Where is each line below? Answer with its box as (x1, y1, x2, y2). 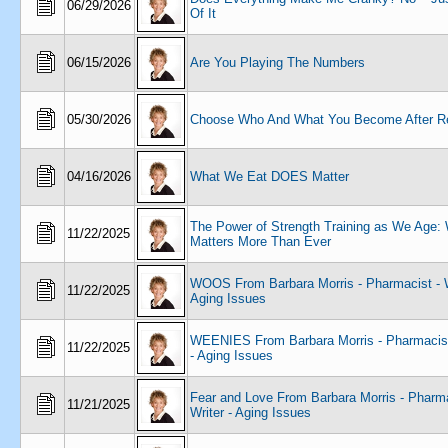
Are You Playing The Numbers (190, 55, 365, 70)
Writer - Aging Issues (190, 405, 311, 420)
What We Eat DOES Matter (190, 169, 349, 184)
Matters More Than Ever (190, 234, 331, 249)
